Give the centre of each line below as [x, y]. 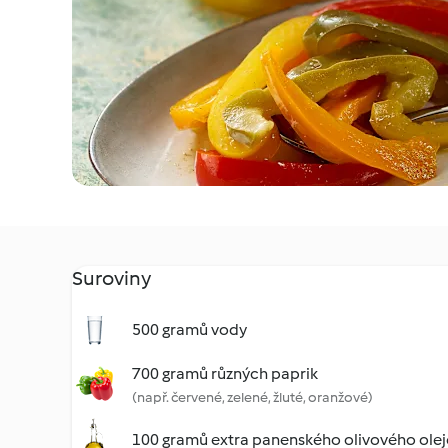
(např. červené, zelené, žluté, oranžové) [252, 397]
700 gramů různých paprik [225, 373]
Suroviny [111, 278]
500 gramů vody [189, 329]
